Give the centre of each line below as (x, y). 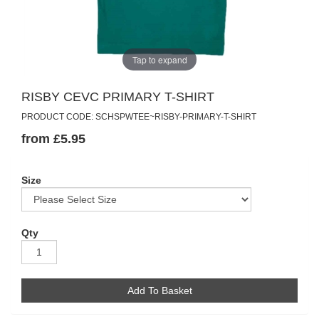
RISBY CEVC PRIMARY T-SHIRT (118, 97)
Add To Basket (159, 291)
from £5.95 (53, 139)
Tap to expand (159, 59)
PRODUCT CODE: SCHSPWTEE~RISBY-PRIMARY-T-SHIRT (139, 117)
